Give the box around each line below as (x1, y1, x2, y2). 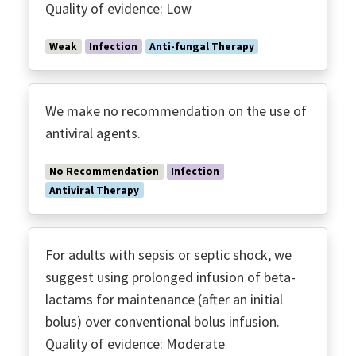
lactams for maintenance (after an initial (45, 290, 283, 309)
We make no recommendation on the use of (45, 102, 307, 121)
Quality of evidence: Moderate (45, 335, 225, 354)
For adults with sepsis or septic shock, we (45, 246, 292, 265)
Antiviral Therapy (49, 183, 140, 197)
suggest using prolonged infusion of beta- (45, 268, 296, 287)
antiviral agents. (45, 124, 141, 143)
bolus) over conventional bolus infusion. (45, 312, 280, 331)
